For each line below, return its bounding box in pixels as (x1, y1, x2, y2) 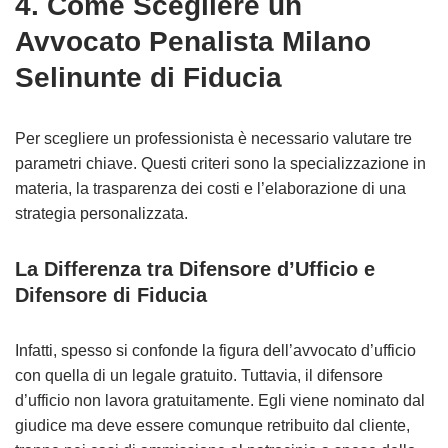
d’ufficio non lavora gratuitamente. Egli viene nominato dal (15, 392, 425, 409)
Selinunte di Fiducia (15, 62, 282, 93)
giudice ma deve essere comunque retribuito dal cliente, (15, 417, 410, 434)
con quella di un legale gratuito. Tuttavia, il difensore (15, 367, 383, 384)
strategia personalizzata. (15, 205, 188, 222)
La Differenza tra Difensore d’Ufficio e (15, 258, 375, 280)
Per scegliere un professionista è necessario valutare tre (15, 130, 412, 147)
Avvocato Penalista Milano (15, 26, 371, 57)
